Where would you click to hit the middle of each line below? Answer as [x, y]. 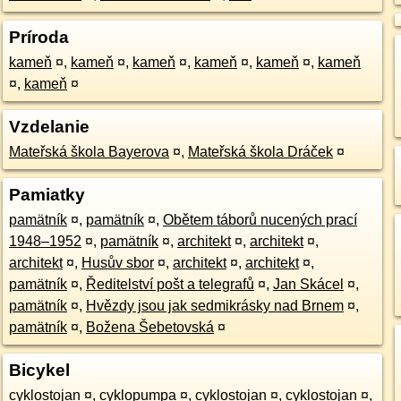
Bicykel [39, 370]
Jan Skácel [308, 284]
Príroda [38, 37]
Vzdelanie [49, 127]
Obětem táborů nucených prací [260, 220]
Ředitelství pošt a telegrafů [170, 284]
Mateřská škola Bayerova [89, 152]
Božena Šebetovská [149, 327]
